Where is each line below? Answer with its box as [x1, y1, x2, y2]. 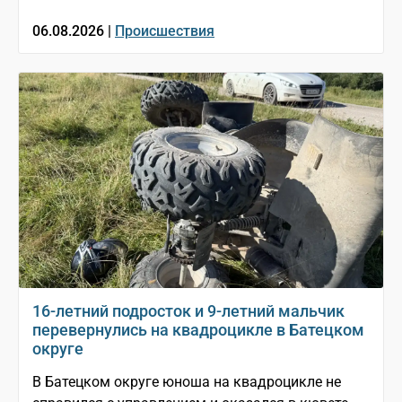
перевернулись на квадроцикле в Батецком [32, 320, 364, 339]
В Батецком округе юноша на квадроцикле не [32, 373, 341, 390]
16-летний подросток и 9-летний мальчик [32, 301, 345, 320]
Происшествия [115, 22, 214, 39]
